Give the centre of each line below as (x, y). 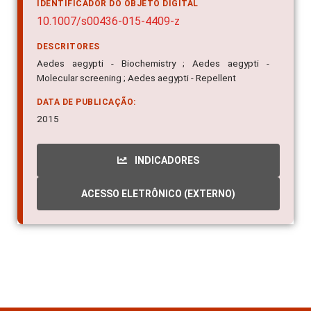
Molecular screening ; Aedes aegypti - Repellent (136, 78)
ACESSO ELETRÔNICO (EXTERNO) (158, 194)
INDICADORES (166, 161)
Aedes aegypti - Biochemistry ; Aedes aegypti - (153, 64)
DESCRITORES (68, 47)
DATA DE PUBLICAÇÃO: (86, 102)
